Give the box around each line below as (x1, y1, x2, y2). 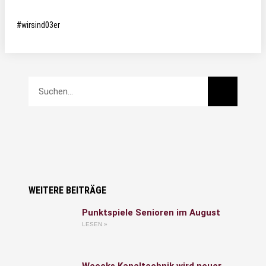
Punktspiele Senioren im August (82, 207, 221, 218)
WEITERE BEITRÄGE (28, 185, 106, 196)
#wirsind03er (17, 20, 60, 30)
